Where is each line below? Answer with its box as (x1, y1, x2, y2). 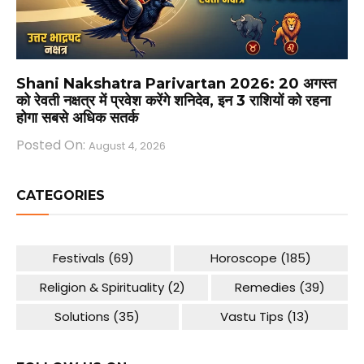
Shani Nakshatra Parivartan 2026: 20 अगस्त (16, 75, 336, 93)
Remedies (234, 278, 296, 296)
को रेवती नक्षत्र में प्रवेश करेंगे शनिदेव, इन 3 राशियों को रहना (16, 92, 331, 110)
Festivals (53, 249, 105, 266)
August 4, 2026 (89, 137, 166, 154)
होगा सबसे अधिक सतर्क (16, 109, 138, 128)
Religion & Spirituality (39, 278, 164, 296)
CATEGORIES (16, 187, 105, 203)
